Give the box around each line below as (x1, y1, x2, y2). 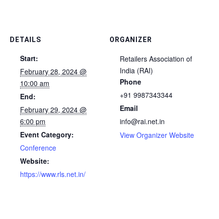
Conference (20, 143, 56, 153)
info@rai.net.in (120, 116, 165, 127)
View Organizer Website (120, 130, 194, 140)
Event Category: (20, 130, 74, 140)
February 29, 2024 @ (20, 105, 87, 115)
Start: (20, 53, 38, 64)
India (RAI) (120, 66, 153, 76)
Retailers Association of (120, 54, 192, 64)
